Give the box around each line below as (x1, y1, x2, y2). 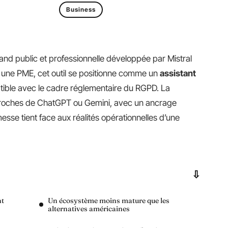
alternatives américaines (48, 204, 130, 213)
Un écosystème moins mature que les (48, 196, 169, 205)
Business (66, 6, 96, 13)
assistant (160, 68, 196, 78)
